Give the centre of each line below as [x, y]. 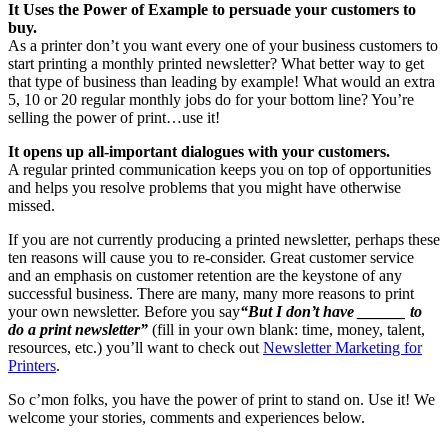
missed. [31, 206]
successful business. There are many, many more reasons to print [211, 294]
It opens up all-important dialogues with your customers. [199, 152]
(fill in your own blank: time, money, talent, [286, 330]
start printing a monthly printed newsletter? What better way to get [216, 64]
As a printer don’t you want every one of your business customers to [223, 46]
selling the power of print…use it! [114, 118]
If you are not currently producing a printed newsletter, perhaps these [224, 240]
